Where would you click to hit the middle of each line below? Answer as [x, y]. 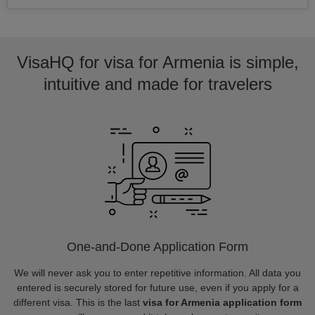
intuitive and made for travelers [157, 84]
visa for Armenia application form [222, 302]
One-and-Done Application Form [157, 247]
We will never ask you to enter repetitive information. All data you [157, 273]
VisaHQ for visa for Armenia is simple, [157, 62]
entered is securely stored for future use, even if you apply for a [157, 288]
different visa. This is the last [78, 302]
